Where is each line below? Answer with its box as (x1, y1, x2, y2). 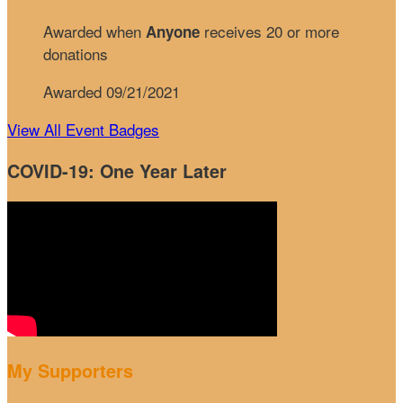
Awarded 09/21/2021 (43, 79, 180, 103)
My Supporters (7, 358, 133, 384)
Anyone (146, 20, 200, 42)
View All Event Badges (7, 117, 159, 140)
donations (43, 41, 108, 65)
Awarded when (43, 19, 146, 42)
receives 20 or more (200, 19, 339, 42)
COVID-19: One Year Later (7, 157, 227, 184)
